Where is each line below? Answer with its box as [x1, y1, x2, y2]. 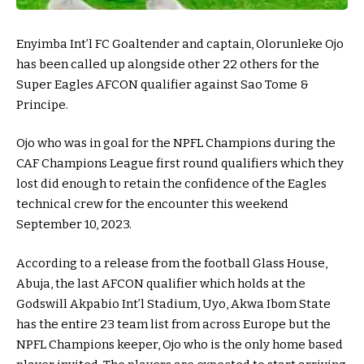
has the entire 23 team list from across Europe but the [16, 316, 331, 331]
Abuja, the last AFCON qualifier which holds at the [16, 275, 305, 291]
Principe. [16, 97, 68, 112]
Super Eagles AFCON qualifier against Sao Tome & [16, 76, 309, 92]
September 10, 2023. [16, 217, 132, 232]
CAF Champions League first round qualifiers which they [16, 156, 344, 171]
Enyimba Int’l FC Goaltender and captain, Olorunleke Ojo [16, 36, 344, 51]
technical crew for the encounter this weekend [16, 197, 288, 212]
